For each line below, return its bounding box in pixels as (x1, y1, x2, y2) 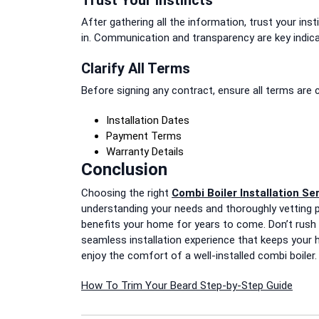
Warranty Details (106, 145, 184, 158)
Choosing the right (81, 186, 172, 199)
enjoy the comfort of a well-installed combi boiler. (81, 249, 317, 262)
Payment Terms (106, 129, 182, 142)
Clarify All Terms (81, 59, 190, 77)
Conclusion (81, 159, 167, 179)
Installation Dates (106, 113, 189, 127)
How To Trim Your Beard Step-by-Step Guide (81, 278, 293, 292)
